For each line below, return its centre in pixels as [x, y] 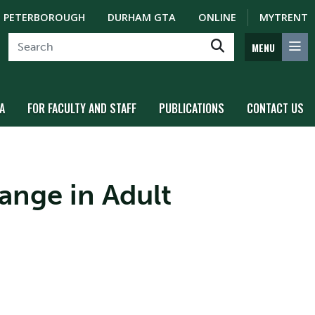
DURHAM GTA [142, 17]
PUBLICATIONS [192, 108]
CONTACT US [275, 108]
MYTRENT [284, 17]
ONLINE [217, 17]
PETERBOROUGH [44, 17]
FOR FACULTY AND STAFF [82, 108]
